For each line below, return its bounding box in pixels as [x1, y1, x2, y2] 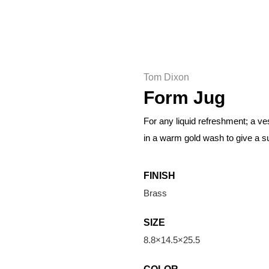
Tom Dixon [144, 72, 189, 82]
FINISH [144, 171, 175, 181]
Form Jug [144, 88, 225, 107]
